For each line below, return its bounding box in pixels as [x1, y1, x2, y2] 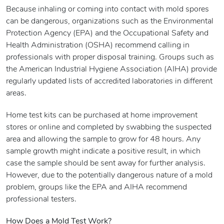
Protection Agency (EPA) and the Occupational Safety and [6, 29, 208, 38]
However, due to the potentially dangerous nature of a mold [6, 171, 212, 180]
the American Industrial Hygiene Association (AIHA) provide [6, 65, 217, 74]
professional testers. [6, 195, 76, 204]
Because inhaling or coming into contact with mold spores [6, 5, 209, 14]
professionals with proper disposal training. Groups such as [6, 53, 214, 62]
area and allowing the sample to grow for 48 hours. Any [6, 135, 200, 144]
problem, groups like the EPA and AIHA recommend [6, 183, 187, 192]
